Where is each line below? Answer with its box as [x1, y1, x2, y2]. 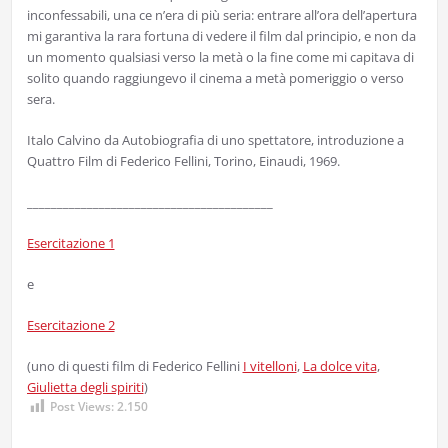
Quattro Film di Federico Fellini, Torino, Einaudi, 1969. [26, 152, 340, 171]
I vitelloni [242, 357, 297, 376]
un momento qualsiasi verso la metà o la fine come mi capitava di [26, 48, 414, 67]
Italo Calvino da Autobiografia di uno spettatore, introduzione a [26, 131, 404, 150]
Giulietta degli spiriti [26, 378, 144, 397]
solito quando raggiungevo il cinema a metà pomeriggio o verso [26, 69, 404, 88]
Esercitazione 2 [26, 316, 115, 335]
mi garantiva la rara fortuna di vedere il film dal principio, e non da [26, 27, 416, 46]
